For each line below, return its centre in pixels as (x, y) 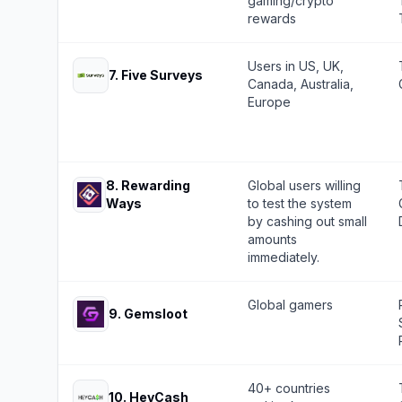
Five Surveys (162, 75)
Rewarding (156, 185)
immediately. (284, 257)
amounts (272, 239)
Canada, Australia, (301, 84)
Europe (269, 102)
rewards (272, 18)
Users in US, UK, (296, 66)
